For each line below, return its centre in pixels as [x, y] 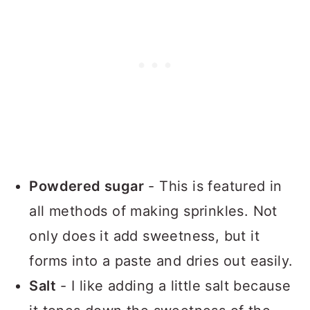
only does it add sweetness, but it [144, 236]
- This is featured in [213, 186]
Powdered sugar [86, 186]
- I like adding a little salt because [174, 285]
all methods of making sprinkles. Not [153, 211]
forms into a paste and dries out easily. [161, 261]
